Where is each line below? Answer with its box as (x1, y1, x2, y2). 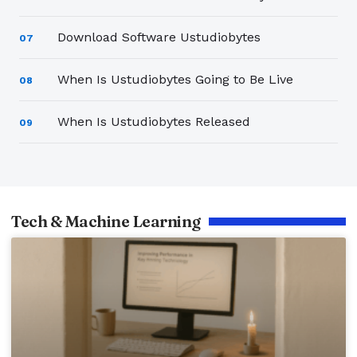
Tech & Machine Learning (11, 210, 201, 231)
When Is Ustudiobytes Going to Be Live (57, 71, 293, 87)
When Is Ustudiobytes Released (57, 113, 250, 129)
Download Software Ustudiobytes (57, 29, 261, 45)
